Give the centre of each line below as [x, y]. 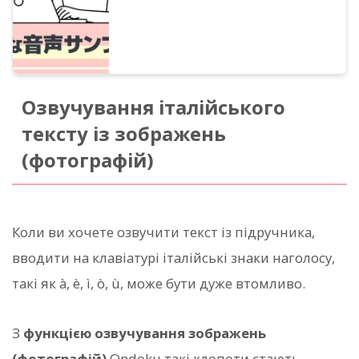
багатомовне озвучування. [188, 14]
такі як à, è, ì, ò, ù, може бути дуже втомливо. [159, 284]
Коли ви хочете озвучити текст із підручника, [163, 232]
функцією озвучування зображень [145, 333]
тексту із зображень [123, 134]
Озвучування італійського [153, 108]
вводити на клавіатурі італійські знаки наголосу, [173, 258]
